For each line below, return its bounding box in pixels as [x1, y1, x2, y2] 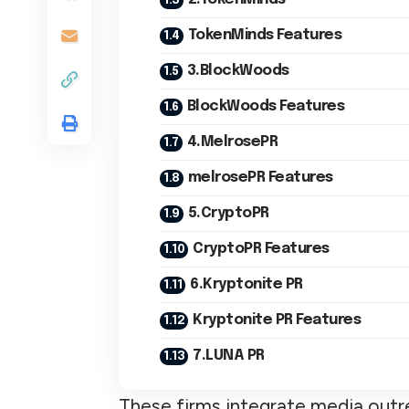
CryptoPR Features [264, 240, 330, 257]
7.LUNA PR [193, 347, 265, 363]
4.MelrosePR [186, 133, 278, 150]
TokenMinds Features [187, 26, 341, 43]
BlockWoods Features [186, 98, 344, 114]
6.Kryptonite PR [190, 276, 303, 292]
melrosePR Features [187, 169, 333, 185]
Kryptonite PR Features [193, 311, 361, 328]
